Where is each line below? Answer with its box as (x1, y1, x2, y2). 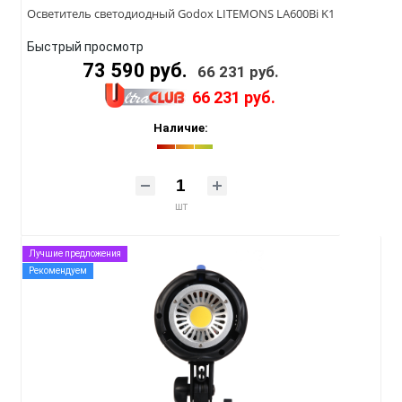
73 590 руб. (83, 59, 192, 83)
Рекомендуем (29, 266, 87, 276)
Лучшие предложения (29, 249, 121, 259)
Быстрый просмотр (27, 39, 144, 55)
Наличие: (153, 121, 208, 135)
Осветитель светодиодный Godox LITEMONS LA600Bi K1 (27, 5, 335, 22)
